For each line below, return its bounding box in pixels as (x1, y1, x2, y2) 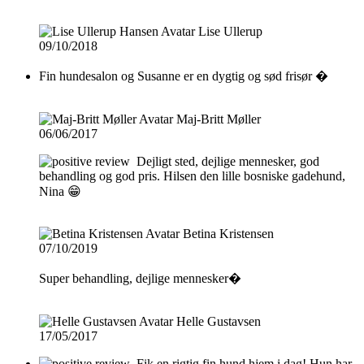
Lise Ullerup (198, 24, 262, 38)
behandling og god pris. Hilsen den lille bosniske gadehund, (39, 168, 345, 183)
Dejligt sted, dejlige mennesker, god (136, 154, 319, 168)
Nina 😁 (39, 184, 81, 198)
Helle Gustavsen (176, 314, 261, 328)
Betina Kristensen (183, 226, 274, 240)
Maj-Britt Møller (176, 111, 261, 126)
